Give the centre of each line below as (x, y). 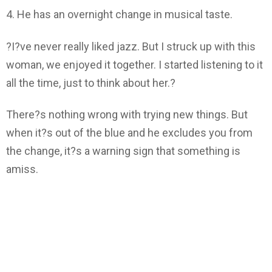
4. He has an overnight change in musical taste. (119, 15)
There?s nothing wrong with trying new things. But (127, 115)
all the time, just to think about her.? (91, 83)
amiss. (22, 169)
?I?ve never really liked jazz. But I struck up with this (131, 46)
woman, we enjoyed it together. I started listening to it (134, 64)
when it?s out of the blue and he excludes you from (129, 133)
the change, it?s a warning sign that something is (123, 151)
